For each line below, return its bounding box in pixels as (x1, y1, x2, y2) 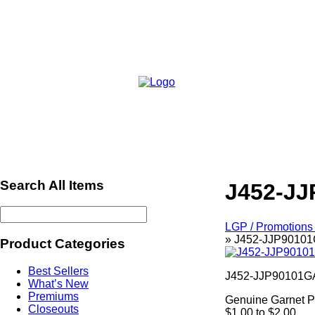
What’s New (28, 277, 89, 290)
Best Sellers (28, 264, 89, 277)
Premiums (28, 290, 79, 302)
